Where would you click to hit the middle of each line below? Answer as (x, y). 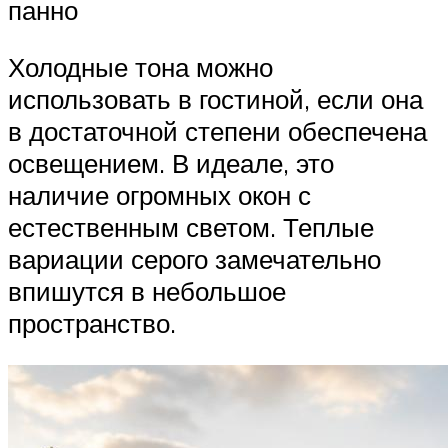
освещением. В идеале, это (171, 163)
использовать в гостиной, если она (215, 99)
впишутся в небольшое (147, 291)
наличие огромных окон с (159, 195)
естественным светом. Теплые (191, 227)
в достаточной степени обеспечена (217, 131)
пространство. (92, 323)
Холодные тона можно (140, 67)
